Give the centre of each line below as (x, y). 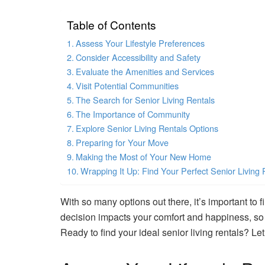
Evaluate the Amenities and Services (145, 71)
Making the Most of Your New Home (143, 156)
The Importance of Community (132, 114)
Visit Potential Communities (127, 85)
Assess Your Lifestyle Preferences (140, 43)
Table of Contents (112, 25)
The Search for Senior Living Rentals (145, 99)
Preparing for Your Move (122, 142)
